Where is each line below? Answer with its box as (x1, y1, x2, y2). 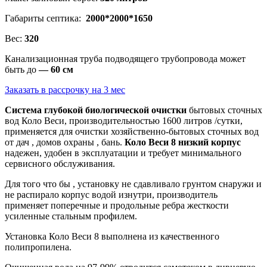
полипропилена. (5, 241, 72, 252)
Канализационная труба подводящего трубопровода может (5, 53, 246, 64)
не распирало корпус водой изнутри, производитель (5, 189, 218, 200)
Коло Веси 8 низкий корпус (125, 136, 241, 147)
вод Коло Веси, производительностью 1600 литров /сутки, (5, 115, 243, 126)
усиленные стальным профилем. (5, 210, 137, 221)
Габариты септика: (5, 13, 86, 23)
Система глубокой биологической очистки (5, 104, 187, 115)
